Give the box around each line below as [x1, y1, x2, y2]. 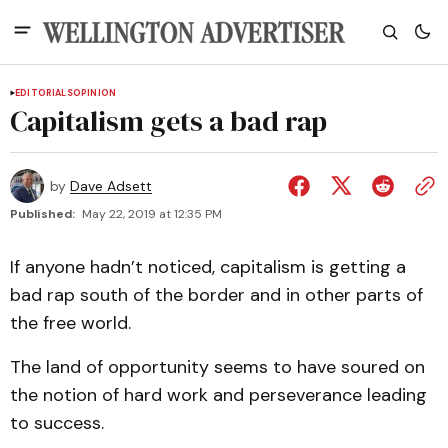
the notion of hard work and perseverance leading [10, 383, 427, 407]
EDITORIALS [15, 87, 73, 99]
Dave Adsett [70, 177, 152, 195]
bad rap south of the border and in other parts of [10, 283, 423, 307]
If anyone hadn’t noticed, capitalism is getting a [10, 255, 406, 279]
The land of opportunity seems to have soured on [10, 355, 425, 379]
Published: [10, 206, 75, 222]
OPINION [72, 87, 117, 99]
